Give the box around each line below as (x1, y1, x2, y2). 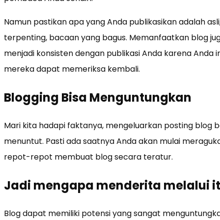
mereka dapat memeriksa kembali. (4, 63, 140, 75)
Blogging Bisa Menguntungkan (4, 89, 192, 106)
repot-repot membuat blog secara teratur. (4, 151, 173, 163)
